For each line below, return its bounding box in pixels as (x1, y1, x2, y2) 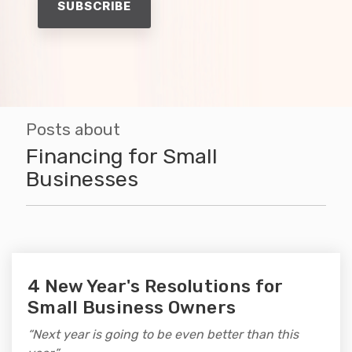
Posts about (26, 119, 120, 139)
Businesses (26, 166, 138, 192)
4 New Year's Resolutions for (27, 274, 284, 297)
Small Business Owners (27, 295, 236, 318)
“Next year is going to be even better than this (27, 326, 299, 342)
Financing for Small (26, 143, 218, 169)
